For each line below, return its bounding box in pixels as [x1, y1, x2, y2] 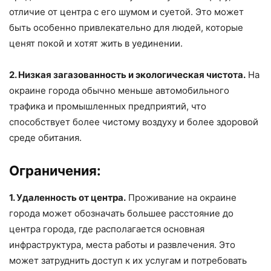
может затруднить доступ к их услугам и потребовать [9, 255, 247, 267]
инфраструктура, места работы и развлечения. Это [9, 239, 235, 251]
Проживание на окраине [126, 192, 237, 204]
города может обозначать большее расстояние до [9, 207, 233, 220]
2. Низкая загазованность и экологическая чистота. [9, 69, 246, 81]
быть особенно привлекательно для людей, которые [9, 22, 243, 34]
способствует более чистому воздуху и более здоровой [9, 116, 258, 128]
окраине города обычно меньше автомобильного [9, 85, 229, 97]
